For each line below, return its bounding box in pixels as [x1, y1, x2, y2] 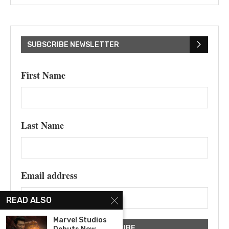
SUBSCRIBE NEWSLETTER [27, 40, 119, 49]
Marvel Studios [53, 216, 107, 224]
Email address [21, 168, 77, 182]
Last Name [21, 118, 64, 132]
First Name [21, 68, 65, 82]
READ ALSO [6, 195, 52, 205]
